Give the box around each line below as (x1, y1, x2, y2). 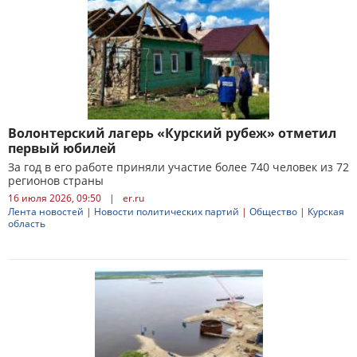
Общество (249, 205, 297, 218)
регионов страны (8, 173, 104, 188)
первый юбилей (8, 139, 116, 157)
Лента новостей (8, 205, 84, 218)
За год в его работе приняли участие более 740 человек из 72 (8, 159, 349, 175)
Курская (308, 205, 344, 218)
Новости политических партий (94, 205, 239, 218)
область (8, 217, 45, 230)
